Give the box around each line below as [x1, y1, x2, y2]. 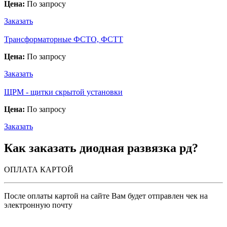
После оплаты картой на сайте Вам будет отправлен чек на [4, 191, 208, 200]
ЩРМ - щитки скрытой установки [4, 87, 123, 96]
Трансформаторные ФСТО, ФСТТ [4, 34, 123, 44]
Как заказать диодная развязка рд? [4, 141, 198, 155]
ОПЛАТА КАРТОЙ [4, 165, 73, 174]
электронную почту [4, 200, 72, 209]
